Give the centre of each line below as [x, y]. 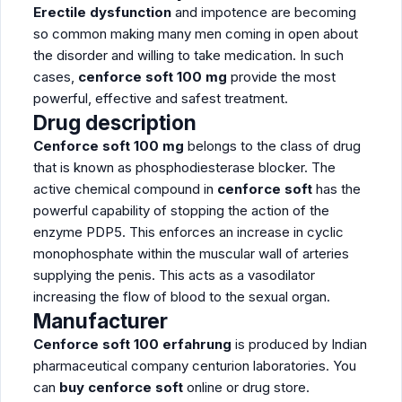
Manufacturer [100, 321]
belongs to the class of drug [274, 146]
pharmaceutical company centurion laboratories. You [195, 366]
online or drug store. [248, 387]
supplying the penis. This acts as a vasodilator [174, 275]
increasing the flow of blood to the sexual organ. [182, 297]
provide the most [281, 77]
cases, [56, 77]
